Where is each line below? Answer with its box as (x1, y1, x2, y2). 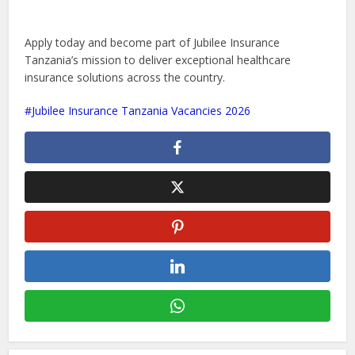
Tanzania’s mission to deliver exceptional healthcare (25, 52, 292, 68)
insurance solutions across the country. (25, 70, 226, 86)
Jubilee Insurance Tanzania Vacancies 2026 (32, 103, 251, 119)
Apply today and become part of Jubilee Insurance (25, 35, 281, 51)
